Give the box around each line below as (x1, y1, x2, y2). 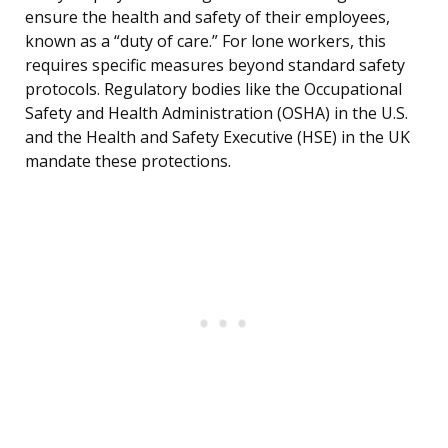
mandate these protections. (25, 150, 231, 173)
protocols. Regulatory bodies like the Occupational (25, 78, 402, 101)
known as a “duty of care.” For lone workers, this (25, 30, 386, 53)
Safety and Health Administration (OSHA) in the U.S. (25, 102, 408, 125)
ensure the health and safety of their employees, (25, 6, 390, 29)
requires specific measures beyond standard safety (25, 54, 405, 77)
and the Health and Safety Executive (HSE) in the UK (25, 126, 410, 149)
